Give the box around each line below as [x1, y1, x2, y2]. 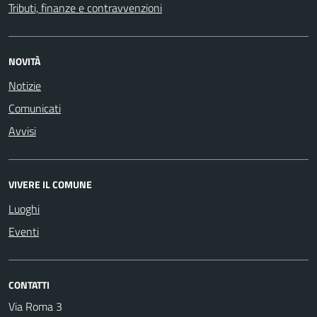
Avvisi [8, 122, 36, 139]
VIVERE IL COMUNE [8, 176, 92, 192]
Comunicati [8, 99, 61, 117]
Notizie [8, 76, 41, 94]
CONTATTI [8, 277, 50, 292]
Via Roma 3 [8, 297, 62, 315]
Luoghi [8, 200, 40, 217]
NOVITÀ [8, 53, 40, 69]
